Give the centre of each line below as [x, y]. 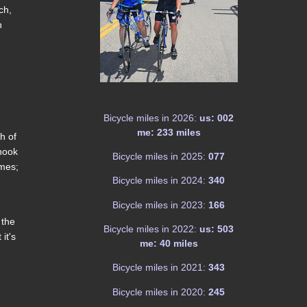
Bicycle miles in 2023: [159, 205]
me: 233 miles [169, 132]
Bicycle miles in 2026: [150, 118]
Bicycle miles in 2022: [150, 229]
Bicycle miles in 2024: [159, 181]
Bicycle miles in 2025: [159, 157]
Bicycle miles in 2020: [159, 292]
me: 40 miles [169, 243]
